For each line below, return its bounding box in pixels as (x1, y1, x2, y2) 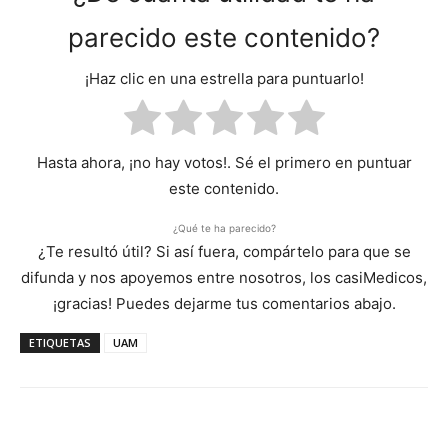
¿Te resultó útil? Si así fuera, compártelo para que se (37, 241, 411, 261)
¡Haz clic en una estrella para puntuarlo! (84, 69, 364, 89)
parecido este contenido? (68, 21, 380, 53)
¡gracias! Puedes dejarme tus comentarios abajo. (52, 293, 396, 313)
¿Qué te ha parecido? (172, 221, 276, 234)
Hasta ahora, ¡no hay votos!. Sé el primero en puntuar (36, 152, 412, 172)
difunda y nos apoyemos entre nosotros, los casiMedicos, (21, 267, 427, 287)
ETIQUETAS (29, 334, 91, 350)
